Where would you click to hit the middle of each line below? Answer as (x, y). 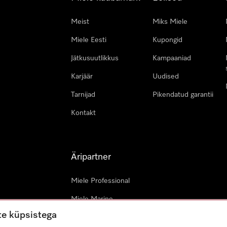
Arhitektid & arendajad (107, 217)
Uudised (166, 77)
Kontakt (83, 113)
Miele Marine (92, 199)
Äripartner (91, 157)
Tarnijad (83, 95)
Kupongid (167, 40)
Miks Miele (170, 22)
